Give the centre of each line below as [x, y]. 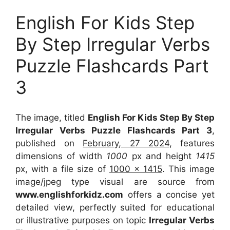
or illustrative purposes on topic [82, 220]
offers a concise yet [169, 194]
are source [165, 181]
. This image [188, 169]
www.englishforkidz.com [69, 194]
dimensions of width [61, 156]
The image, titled [52, 117]
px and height [162, 156]
